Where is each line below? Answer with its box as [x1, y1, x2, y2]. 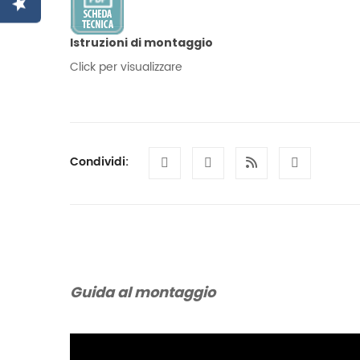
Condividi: [70, 153, 129, 171]
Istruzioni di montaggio [70, 35, 213, 51]
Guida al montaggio [70, 282, 215, 302]
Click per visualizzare [70, 58, 182, 76]
